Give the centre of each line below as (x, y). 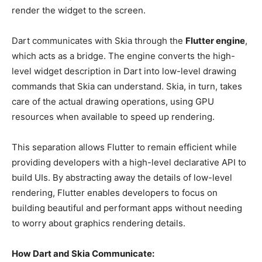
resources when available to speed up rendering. (113, 116)
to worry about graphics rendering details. (99, 223)
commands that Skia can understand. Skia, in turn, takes (127, 86)
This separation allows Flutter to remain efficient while (124, 147)
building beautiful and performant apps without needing (127, 208)
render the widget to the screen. (79, 10)
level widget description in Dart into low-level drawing (124, 71)
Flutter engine (215, 40)
